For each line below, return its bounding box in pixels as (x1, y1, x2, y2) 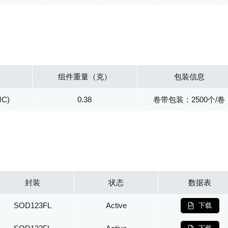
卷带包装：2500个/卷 (153, 95, 225, 104)
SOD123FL (13, 201, 51, 210)
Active (105, 201, 127, 210)
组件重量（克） (58, 72, 111, 81)
